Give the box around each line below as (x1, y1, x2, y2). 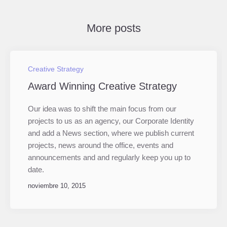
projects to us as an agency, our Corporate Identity (28, 116, 194, 125)
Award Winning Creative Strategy (28, 80, 177, 92)
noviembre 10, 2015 (28, 181, 86, 190)
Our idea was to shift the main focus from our (28, 104, 176, 113)
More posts (86, 21, 141, 34)
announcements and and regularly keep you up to (28, 153, 191, 162)
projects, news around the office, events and (28, 140, 173, 149)
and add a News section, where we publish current (28, 128, 194, 137)
